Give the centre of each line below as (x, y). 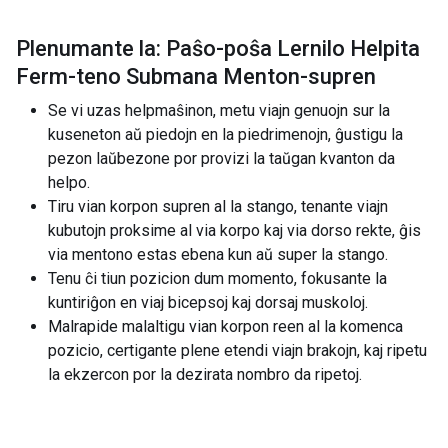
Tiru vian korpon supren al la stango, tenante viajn (218, 206)
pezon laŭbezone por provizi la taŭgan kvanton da (221, 158)
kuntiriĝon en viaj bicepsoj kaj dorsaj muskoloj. (208, 302)
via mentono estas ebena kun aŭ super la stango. (218, 254)
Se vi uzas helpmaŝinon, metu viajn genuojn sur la (219, 110)
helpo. (69, 182)
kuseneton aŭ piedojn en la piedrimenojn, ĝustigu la (225, 134)
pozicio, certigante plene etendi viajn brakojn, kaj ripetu (237, 350)
